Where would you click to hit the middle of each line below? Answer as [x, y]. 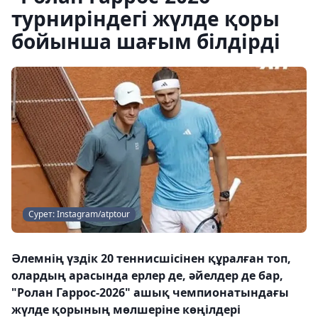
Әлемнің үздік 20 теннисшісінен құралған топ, [151, 258]
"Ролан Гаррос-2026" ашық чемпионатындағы [150, 292]
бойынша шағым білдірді [146, 41]
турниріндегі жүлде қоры [146, 18]
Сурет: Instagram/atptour [79, 214]
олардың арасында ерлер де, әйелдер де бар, [147, 275]
